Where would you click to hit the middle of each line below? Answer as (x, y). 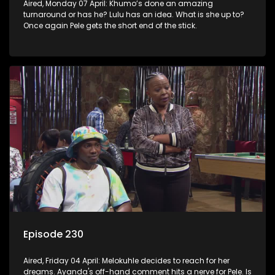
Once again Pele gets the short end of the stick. (110, 26)
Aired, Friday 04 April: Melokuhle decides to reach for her (126, 260)
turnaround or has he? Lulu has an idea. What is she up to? (134, 15)
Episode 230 (53, 234)
